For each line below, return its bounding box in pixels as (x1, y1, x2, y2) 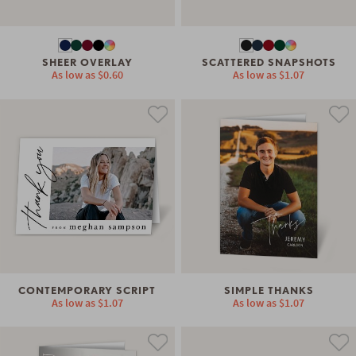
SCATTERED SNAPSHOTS (201, 56, 336, 69)
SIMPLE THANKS (223, 284, 314, 297)
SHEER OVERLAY (41, 56, 133, 69)
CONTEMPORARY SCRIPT (18, 284, 157, 297)
